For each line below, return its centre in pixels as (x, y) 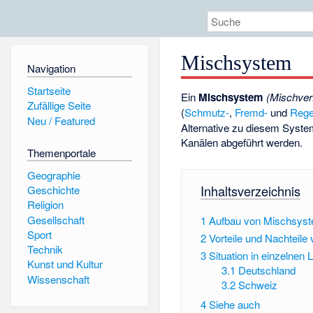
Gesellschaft (56, 219)
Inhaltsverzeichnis (250, 190)
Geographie (53, 175)
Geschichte (53, 189)
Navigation (51, 68)
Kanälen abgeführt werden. (242, 143)
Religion (45, 205)
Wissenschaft (58, 279)
